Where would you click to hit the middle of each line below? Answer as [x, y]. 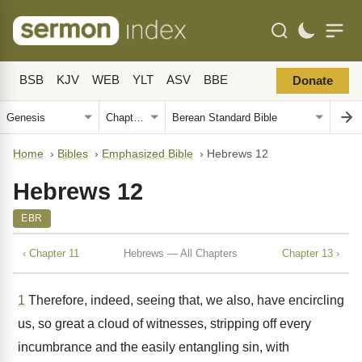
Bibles [73, 154]
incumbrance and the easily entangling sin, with [154, 347]
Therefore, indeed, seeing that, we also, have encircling [185, 300]
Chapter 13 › [311, 253]
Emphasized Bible [147, 154]
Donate [313, 81]
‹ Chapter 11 [51, 253]
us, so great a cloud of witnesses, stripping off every [164, 324]
